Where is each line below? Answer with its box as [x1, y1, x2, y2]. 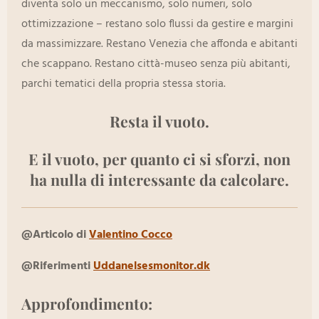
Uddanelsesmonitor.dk [93, 257, 210, 276]
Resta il [110, 111, 165, 132]
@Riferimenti [21, 257, 93, 276]
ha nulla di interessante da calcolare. [30, 169, 289, 190]
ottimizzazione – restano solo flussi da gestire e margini [21, 15, 293, 34]
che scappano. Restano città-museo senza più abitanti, [21, 55, 291, 74]
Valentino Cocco [89, 226, 172, 245]
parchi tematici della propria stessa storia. [21, 75, 226, 94]
